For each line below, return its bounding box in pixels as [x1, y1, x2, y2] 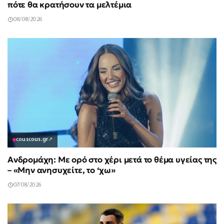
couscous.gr [16, 136, 48, 142]
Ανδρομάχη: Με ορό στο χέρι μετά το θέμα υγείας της [7, 154, 216, 165]
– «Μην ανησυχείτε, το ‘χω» [7, 164, 115, 175]
